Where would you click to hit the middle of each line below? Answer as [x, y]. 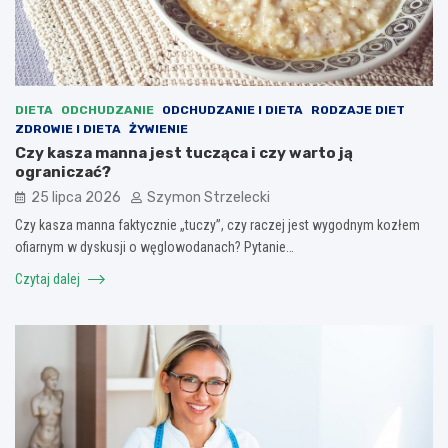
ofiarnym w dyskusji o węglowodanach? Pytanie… [154, 246]
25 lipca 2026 [76, 197]
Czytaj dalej [49, 278]
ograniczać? [63, 171]
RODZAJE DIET [358, 109]
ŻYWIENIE [158, 128]
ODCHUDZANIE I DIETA [232, 109]
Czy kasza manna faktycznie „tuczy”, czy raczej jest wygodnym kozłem [217, 224]
